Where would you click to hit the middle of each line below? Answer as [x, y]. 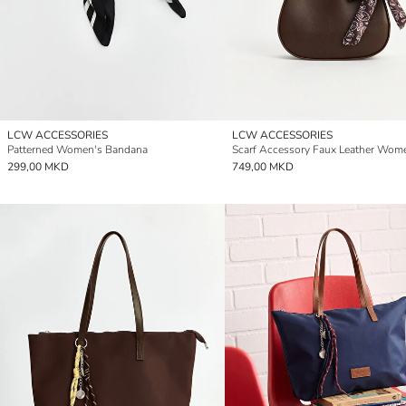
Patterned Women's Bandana [77, 149]
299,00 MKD [38, 166]
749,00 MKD [263, 166]
